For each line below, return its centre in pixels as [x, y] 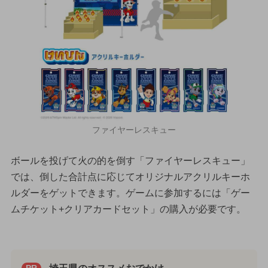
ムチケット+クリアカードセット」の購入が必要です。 [128, 209]
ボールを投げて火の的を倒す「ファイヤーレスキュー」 [130, 160]
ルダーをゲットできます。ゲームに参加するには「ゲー [130, 193]
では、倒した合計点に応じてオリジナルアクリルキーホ [130, 176]
